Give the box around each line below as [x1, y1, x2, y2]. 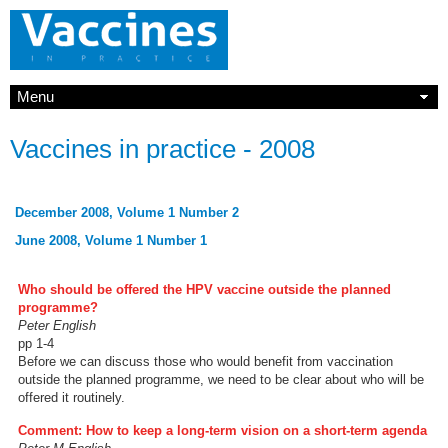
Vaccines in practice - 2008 [10, 134, 315, 164]
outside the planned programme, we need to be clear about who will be [18, 372, 424, 387]
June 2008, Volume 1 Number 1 [15, 233, 207, 248]
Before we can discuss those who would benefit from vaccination [18, 354, 393, 369]
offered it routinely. [18, 390, 125, 405]
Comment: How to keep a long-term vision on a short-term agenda [18, 423, 427, 438]
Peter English [18, 318, 96, 333]
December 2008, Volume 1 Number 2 [15, 205, 239, 220]
